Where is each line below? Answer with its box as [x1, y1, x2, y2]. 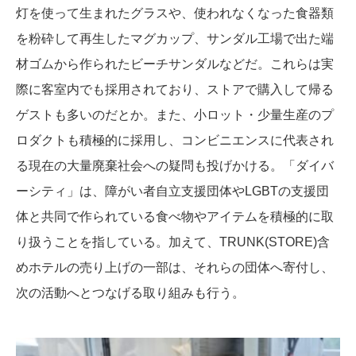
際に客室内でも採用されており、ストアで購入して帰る [16, 82, 334, 96]
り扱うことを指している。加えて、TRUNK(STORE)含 [16, 234, 330, 249]
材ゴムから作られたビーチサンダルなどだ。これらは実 [16, 56, 334, 71]
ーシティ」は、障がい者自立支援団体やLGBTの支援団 [16, 184, 329, 198]
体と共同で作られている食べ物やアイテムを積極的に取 [16, 209, 334, 223]
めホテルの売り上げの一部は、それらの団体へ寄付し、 [16, 260, 334, 274]
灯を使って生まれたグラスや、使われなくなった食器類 [16, 6, 334, 20]
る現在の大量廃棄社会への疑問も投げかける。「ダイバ [16, 158, 334, 172]
